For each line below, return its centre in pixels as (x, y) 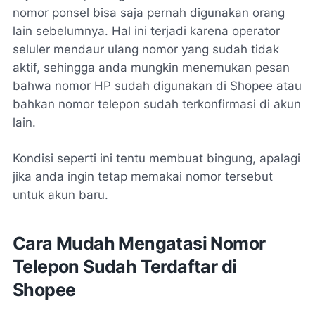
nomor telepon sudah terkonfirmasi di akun (180, 104)
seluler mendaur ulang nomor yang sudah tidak (146, 50)
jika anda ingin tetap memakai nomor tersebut (143, 177)
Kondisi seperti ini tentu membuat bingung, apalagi (156, 159)
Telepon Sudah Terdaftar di (125, 267)
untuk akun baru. (60, 195)
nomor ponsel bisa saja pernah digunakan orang (149, 13)
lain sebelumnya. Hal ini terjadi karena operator (146, 31)
